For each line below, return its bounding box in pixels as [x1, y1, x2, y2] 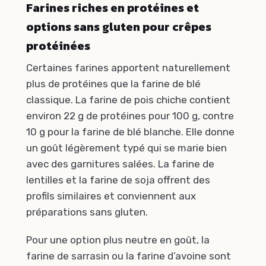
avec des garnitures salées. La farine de [26, 157, 214, 170]
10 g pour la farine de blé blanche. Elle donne [26, 125, 235, 138]
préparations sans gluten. [26, 205, 148, 218]
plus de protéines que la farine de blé [26, 77, 201, 90]
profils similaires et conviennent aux [26, 189, 196, 202]
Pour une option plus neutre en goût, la [26, 234, 210, 246]
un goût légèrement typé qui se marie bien [26, 141, 227, 154]
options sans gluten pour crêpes [26, 17, 211, 36]
